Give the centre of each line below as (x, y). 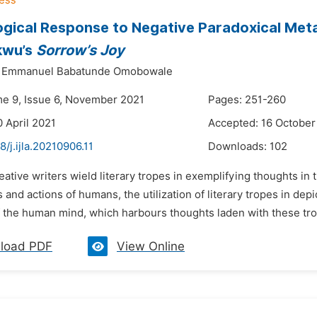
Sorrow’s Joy (80, 50)
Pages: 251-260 (247, 100)
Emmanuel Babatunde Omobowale (87, 71)
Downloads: (239, 146)
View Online (151, 246)
